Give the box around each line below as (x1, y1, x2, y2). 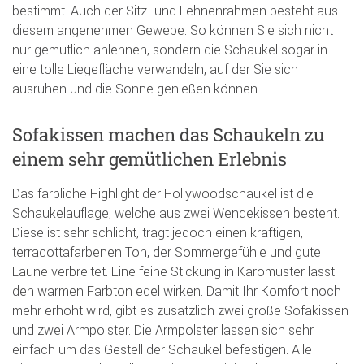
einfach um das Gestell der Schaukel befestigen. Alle (12, 341, 312, 358)
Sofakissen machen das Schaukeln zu (12, 123, 324, 147)
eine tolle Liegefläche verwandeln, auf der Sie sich (12, 61, 298, 78)
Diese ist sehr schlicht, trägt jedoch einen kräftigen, (12, 224, 303, 241)
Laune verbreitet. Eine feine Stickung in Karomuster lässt (12, 263, 335, 280)
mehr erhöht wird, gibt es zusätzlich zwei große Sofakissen (12, 302, 349, 319)
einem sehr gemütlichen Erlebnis (12, 147, 287, 171)
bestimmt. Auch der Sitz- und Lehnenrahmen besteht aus (12, 2, 338, 19)
